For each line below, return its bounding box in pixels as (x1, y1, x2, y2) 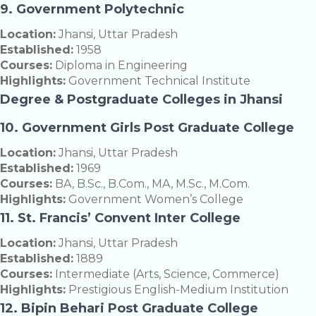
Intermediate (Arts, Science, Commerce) (52, 267, 279, 281)
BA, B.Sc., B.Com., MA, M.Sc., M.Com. (52, 177, 250, 191)
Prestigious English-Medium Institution (66, 283, 288, 297)
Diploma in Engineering (52, 59, 188, 73)
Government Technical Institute (66, 74, 250, 88)
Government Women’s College (66, 193, 243, 207)
